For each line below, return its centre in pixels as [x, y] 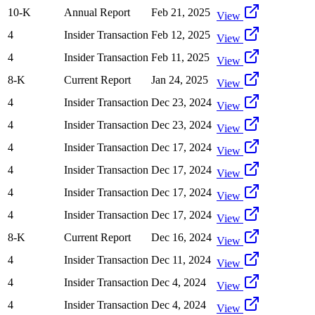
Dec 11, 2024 [181, 259]
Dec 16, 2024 [181, 237]
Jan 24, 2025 [180, 79]
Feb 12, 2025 [181, 34]
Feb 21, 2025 [181, 12]
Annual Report [97, 12]
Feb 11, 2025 [180, 57]
